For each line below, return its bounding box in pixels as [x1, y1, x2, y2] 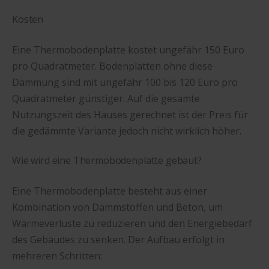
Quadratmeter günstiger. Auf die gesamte [12, 91, 200, 105]
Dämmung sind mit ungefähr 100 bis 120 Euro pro [12, 75, 238, 89]
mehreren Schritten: [12, 249, 102, 263]
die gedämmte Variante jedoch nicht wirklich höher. [12, 124, 241, 138]
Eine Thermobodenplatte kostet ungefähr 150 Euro [12, 43, 244, 56]
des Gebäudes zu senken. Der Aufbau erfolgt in [12, 233, 225, 247]
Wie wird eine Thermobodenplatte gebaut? [12, 154, 202, 168]
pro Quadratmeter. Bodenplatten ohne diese [12, 59, 213, 73]
